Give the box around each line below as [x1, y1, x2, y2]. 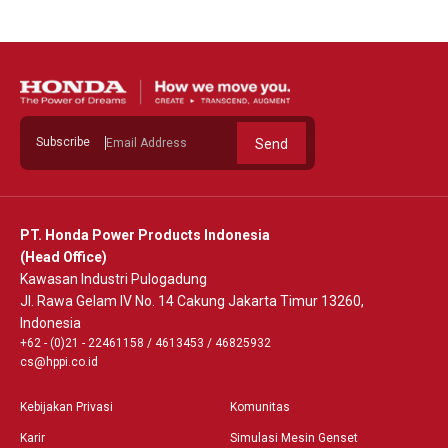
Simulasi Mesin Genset [230, 430, 358, 445]
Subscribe [36, 135, 90, 150]
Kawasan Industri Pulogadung [20, 270, 207, 287]
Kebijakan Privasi [20, 399, 113, 414]
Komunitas [230, 399, 290, 414]
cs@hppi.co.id [20, 354, 98, 369]
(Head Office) [20, 248, 107, 265]
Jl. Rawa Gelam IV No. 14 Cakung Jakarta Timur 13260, [20, 292, 364, 309]
